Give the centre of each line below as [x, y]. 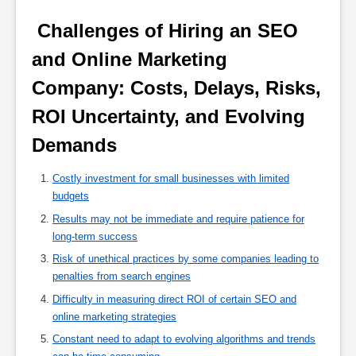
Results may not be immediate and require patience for [178, 219]
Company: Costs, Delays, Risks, [176, 88]
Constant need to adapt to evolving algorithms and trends [184, 339]
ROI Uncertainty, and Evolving [168, 117]
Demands [77, 145]
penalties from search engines [122, 277]
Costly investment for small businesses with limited [171, 179]
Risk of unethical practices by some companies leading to [186, 259]
